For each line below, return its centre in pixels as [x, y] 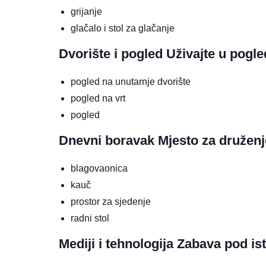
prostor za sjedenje [111, 202]
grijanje [86, 12]
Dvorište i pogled [113, 54]
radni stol [90, 218]
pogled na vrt [98, 99]
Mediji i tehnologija [118, 244]
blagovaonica [99, 169]
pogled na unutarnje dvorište [131, 82]
